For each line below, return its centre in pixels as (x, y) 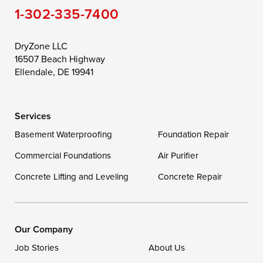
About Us (166, 248)
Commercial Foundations (63, 156)
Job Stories (37, 248)
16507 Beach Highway (60, 59)
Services (33, 116)
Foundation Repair (193, 134)
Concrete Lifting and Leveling (72, 177)
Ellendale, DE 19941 (54, 72)
